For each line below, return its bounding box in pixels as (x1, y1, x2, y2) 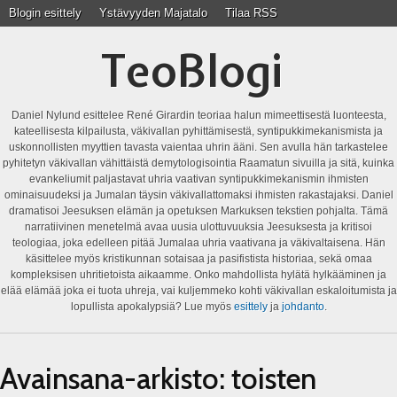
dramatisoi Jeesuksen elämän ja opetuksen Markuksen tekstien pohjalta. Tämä (9, 205, 388, 217)
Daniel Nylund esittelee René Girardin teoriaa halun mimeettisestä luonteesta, (11, 109, 386, 121)
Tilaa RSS (225, 6, 277, 19)
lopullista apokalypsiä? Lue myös (70, 300, 234, 313)
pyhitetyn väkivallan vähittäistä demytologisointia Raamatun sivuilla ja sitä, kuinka (3, 157, 394, 169)
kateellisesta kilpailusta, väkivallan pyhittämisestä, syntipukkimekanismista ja (14, 125, 383, 137)
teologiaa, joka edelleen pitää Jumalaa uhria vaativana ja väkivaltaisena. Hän (12, 237, 385, 249)
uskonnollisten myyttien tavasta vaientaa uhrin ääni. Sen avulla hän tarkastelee (9, 141, 388, 153)
